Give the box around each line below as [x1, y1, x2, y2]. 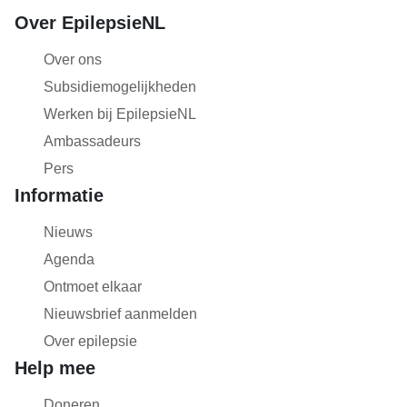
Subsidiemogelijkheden [44, 79, 196, 94]
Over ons [44, 52, 102, 67]
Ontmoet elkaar [44, 279, 142, 294]
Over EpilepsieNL [15, 13, 165, 33]
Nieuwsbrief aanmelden [44, 306, 197, 322]
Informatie [15, 185, 104, 205]
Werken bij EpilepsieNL [44, 106, 196, 122]
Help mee [15, 358, 95, 378]
